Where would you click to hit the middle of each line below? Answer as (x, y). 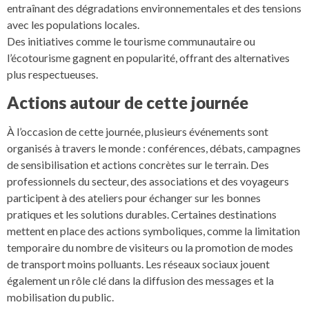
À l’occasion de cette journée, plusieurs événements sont (138, 131)
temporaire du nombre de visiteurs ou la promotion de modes (150, 247)
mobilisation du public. (60, 297)
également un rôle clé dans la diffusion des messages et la (140, 280)
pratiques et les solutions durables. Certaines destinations (142, 214)
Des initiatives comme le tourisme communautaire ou (131, 41)
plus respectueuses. (52, 74)
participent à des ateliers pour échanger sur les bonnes (134, 197)
